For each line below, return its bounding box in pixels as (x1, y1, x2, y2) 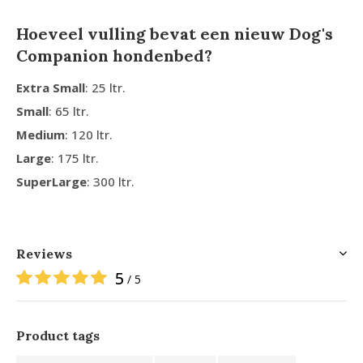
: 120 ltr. (65, 126, 113, 143)
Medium (16, 126, 65, 143)
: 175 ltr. (51, 150, 157, 166)
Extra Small (16, 79, 85, 96)
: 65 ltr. (49, 103, 92, 119)
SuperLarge (16, 173, 87, 190)
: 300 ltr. (87, 173, 135, 190)
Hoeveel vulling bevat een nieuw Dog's (16, 23, 333, 44)
